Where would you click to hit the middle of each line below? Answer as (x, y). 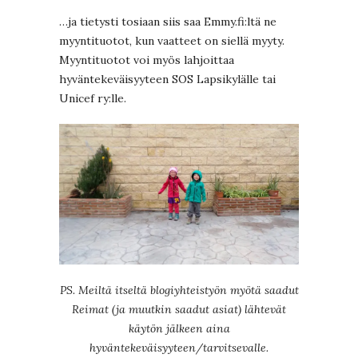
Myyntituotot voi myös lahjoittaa (147, 60)
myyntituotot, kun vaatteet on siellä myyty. (172, 40)
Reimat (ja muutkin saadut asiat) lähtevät (179, 310)
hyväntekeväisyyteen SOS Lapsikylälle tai (167, 79)
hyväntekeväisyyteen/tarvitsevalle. (179, 348)
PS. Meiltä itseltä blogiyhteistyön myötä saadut (179, 290)
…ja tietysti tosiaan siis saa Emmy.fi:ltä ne (168, 21)
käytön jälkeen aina (179, 329)
